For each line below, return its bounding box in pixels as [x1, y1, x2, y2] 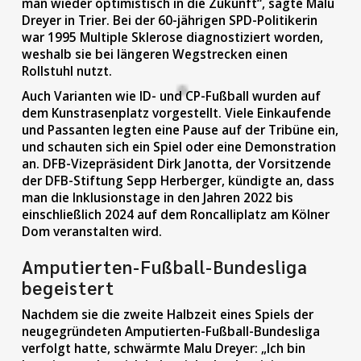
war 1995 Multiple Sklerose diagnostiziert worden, [21, 29, 323, 46]
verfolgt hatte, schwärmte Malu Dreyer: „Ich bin [21, 340, 305, 357]
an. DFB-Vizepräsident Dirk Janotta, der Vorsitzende [21, 156, 331, 172]
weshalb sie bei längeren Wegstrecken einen [21, 46, 288, 63]
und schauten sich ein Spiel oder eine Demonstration [21, 139, 336, 156]
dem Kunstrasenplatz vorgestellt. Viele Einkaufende [21, 105, 331, 122]
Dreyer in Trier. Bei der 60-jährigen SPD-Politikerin [21, 12, 317, 29]
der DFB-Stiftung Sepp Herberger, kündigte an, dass [21, 172, 334, 189]
